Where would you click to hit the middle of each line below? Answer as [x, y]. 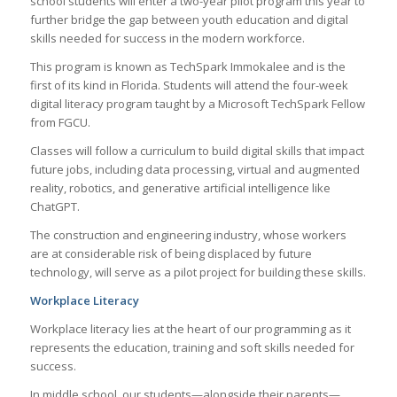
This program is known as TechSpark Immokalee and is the [187, 66]
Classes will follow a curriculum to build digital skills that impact [197, 150]
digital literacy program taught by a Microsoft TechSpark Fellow [197, 103]
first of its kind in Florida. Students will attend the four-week [189, 85]
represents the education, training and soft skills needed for [192, 347]
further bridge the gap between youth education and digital [189, 19]
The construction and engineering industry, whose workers [188, 234]
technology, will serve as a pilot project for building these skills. [198, 272]
